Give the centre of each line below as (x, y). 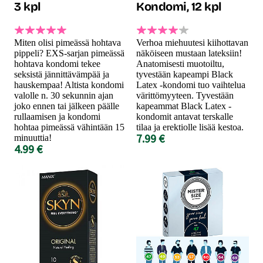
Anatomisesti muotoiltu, (180, 63)
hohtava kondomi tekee (57, 63)
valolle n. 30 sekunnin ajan (64, 95)
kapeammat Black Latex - (184, 106)
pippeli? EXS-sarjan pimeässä (69, 53)
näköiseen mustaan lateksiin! (189, 53)
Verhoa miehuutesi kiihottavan (192, 42)
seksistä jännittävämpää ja (62, 74)
